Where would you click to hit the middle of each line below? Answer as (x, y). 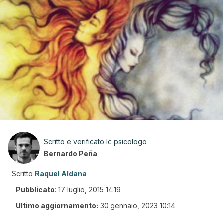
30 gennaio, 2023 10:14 (138, 205)
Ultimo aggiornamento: (57, 205)
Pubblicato (35, 189)
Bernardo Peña (70, 154)
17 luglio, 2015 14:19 (90, 189)
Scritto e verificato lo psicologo (95, 142)
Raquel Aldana (61, 173)
